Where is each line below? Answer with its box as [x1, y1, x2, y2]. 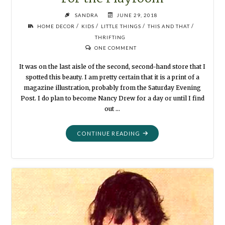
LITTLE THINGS [100, 23, 141, 30]
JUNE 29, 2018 [117, 12, 158, 19]
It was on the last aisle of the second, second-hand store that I [19, 62, 206, 70]
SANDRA [74, 12, 98, 19]
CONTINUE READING [76, 130, 141, 137]
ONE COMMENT [94, 45, 137, 51]
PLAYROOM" [140, 203, 177, 210]
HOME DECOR [37, 23, 75, 30]
